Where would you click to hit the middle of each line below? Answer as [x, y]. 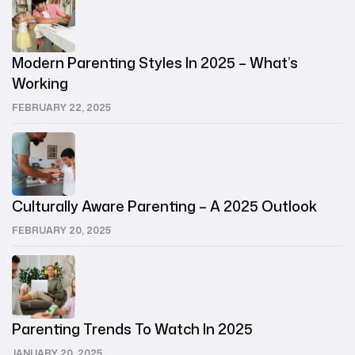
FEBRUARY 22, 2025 [61, 108]
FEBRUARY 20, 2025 [61, 231]
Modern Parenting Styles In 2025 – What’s [155, 63]
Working [40, 84]
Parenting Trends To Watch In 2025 [132, 329]
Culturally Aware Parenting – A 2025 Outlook [164, 206]
